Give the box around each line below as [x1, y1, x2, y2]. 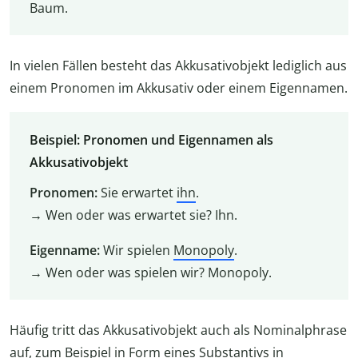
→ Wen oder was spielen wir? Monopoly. [29, 263, 272, 281]
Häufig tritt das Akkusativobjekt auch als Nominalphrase [10, 321, 347, 340]
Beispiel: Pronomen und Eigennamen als [29, 130, 273, 149]
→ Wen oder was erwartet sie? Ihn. [29, 205, 237, 224]
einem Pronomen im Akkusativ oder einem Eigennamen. [10, 79, 348, 97]
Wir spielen [102, 241, 173, 259]
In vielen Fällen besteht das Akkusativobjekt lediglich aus [10, 57, 347, 75]
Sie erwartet [100, 183, 177, 201]
